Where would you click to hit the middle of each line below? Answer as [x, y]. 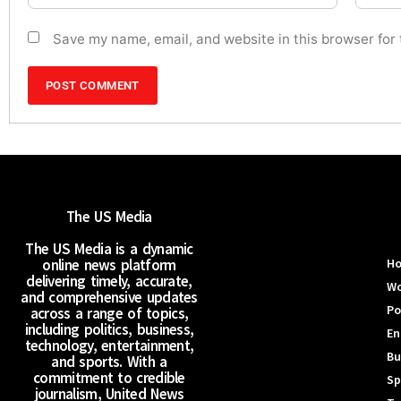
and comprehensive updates [109, 297]
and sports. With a [109, 361]
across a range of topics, [109, 313]
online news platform [109, 264]
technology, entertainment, [109, 345]
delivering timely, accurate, [109, 281]
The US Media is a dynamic [109, 248]
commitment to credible [109, 377]
